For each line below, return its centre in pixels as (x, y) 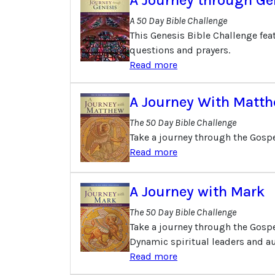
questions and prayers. (180, 50)
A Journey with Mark (197, 191)
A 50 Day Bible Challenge (178, 20)
